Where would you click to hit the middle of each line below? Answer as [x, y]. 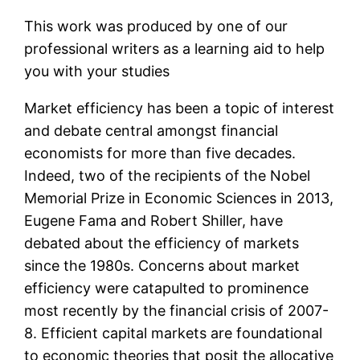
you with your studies [97, 72]
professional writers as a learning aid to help [175, 49]
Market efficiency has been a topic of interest [180, 108]
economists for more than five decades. [160, 153]
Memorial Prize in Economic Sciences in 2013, [179, 198]
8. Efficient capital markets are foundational [174, 333]
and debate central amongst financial [151, 131]
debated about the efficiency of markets [162, 243]
